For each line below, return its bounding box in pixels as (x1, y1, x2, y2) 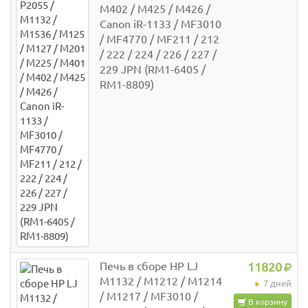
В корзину (246, 297, 287, 307)
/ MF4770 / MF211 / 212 (100, 33, 219, 46)
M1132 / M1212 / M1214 (100, 275, 222, 288)
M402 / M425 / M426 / (100, 3, 210, 16)
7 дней (261, 278, 291, 289)
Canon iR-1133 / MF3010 (100, 18, 221, 31)
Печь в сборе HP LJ (100, 260, 198, 273)
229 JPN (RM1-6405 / (100, 63, 206, 76)
